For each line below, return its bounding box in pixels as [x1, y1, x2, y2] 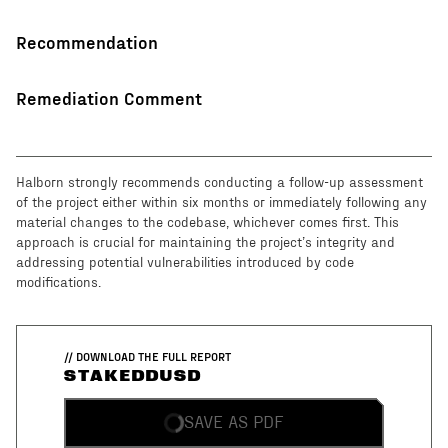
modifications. [16, 276, 101, 291]
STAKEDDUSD [63, 367, 202, 386]
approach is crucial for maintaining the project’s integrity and [16, 236, 395, 251]
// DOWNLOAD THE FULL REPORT [63, 349, 231, 364]
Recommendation [16, 31, 158, 53]
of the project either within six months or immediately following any [16, 196, 427, 211]
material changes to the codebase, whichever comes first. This [16, 216, 399, 231]
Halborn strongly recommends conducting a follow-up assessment [16, 176, 423, 191]
